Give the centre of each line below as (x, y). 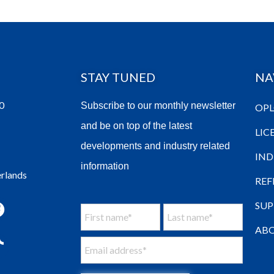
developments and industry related (155, 146)
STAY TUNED (118, 77)
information (105, 166)
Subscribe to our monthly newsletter (158, 106)
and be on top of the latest (136, 126)
